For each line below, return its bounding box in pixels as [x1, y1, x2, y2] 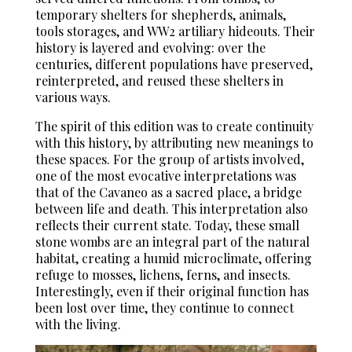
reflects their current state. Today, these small [35, 216, 299, 233]
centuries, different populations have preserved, [35, 55, 313, 72]
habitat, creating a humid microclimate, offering [35, 249, 312, 266]
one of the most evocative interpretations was [35, 167, 296, 184]
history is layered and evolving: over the [35, 38, 266, 56]
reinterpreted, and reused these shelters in [35, 71, 284, 89]
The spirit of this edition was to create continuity [35, 117, 313, 134]
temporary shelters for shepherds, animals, [35, 5, 286, 23]
